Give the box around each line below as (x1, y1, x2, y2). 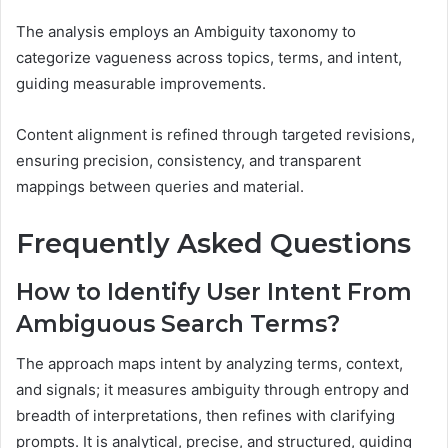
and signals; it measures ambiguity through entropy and (16, 380, 409, 400)
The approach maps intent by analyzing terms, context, (16, 354, 403, 374)
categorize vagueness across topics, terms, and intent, (16, 48, 402, 68)
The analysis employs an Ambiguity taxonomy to (16, 22, 356, 42)
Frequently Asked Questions (16, 227, 411, 261)
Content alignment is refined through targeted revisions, (16, 125, 415, 145)
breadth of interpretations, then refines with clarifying (16, 406, 395, 426)
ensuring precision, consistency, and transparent (16, 151, 361, 171)
